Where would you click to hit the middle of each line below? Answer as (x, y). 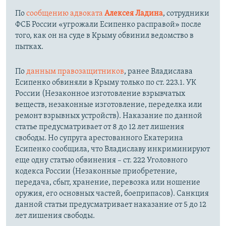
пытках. (29, 47)
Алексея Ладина (134, 13)
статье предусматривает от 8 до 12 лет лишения (100, 127)
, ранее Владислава (158, 71)
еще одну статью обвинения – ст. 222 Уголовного (101, 160)
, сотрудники (186, 13)
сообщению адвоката (65, 13)
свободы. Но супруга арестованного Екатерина (99, 138)
